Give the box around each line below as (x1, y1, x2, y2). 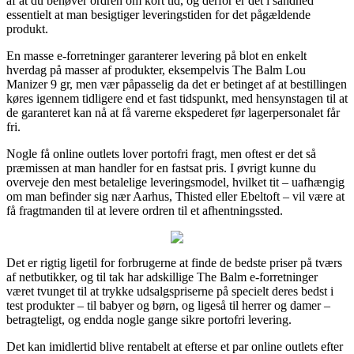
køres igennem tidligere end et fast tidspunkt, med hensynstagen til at (6, 91, 348, 105)
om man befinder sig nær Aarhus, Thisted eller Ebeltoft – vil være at (6, 189, 345, 203)
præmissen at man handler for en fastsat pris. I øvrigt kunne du (6, 160, 316, 175)
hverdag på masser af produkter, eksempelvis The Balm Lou (6, 62, 306, 77)
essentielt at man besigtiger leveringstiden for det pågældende (6, 7, 311, 21)
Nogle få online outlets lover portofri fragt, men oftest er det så (6, 146, 316, 160)
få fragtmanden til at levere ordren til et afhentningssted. (6, 203, 283, 217)
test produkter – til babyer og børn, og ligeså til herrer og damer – (6, 298, 330, 312)
